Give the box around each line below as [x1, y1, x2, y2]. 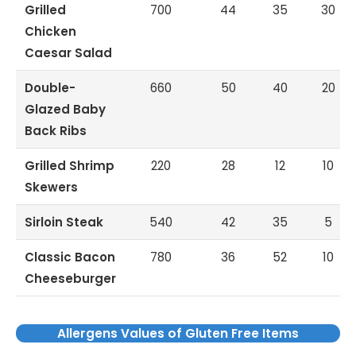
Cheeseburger [25, 270, 117, 288]
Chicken [25, 23, 77, 41]
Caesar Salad [25, 44, 113, 62]
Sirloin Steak [25, 214, 104, 231]
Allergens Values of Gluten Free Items [57, 325, 299, 342]
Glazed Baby [25, 101, 106, 118]
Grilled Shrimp [25, 157, 115, 175]
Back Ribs [25, 122, 87, 140]
